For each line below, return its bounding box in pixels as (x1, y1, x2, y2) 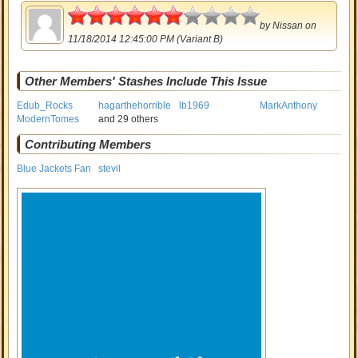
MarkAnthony (260, 100, 318, 111)
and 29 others (97, 113, 158, 125)
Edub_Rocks (17, 100, 74, 111)
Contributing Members (25, 137, 152, 151)
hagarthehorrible (97, 100, 171, 111)
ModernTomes (17, 113, 80, 125)
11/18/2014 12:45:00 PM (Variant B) (68, 34, 224, 45)
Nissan (272, 20, 304, 31)
